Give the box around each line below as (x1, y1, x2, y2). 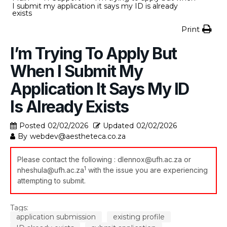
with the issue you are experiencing (86, 165, 208, 174)
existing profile (113, 212, 165, 222)
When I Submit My (10, 61, 142, 81)
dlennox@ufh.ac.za (118, 155, 182, 164)
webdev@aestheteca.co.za (30, 131, 126, 141)
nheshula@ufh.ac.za (17, 165, 84, 174)
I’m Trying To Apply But (10, 43, 177, 63)
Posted (19, 121, 45, 130)
